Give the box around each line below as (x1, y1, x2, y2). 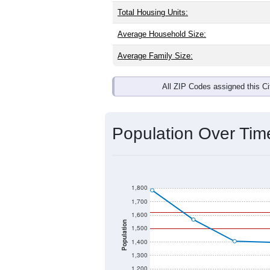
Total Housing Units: (118, 7, 188, 17)
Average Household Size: (118, 29, 206, 39)
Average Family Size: (118, 51, 193, 60)
